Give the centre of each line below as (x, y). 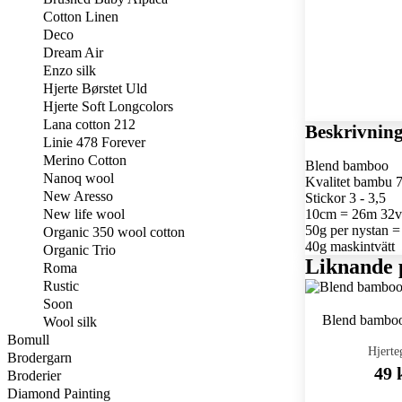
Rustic (61, 286)
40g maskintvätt (350, 246)
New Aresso (78, 196)
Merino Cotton (85, 160)
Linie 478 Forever (94, 142)
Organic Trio (79, 250)
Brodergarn (39, 358)
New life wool (84, 214)
